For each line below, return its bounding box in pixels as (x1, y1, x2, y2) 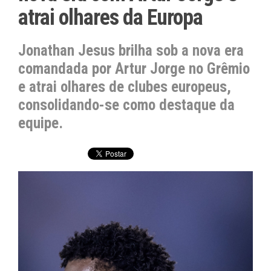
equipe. (18, 114, 63, 132)
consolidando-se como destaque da (18, 96, 235, 114)
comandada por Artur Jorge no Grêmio (18, 60, 250, 77)
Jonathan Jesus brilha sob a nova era (18, 42, 244, 59)
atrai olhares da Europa (18, 5, 203, 30)
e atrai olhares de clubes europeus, (18, 78, 231, 96)
